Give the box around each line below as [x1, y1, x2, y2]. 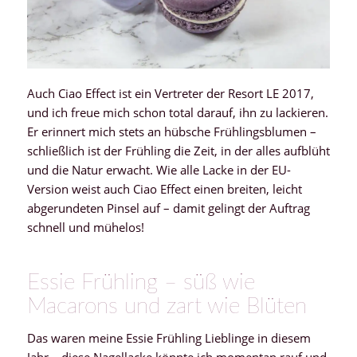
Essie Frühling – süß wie [26, 270, 255, 293]
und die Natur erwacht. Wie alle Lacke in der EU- [26, 161, 291, 178]
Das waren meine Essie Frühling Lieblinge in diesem [26, 329, 311, 346]
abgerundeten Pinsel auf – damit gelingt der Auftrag [26, 199, 310, 216]
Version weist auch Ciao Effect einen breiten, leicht [26, 180, 302, 197]
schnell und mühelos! [26, 218, 144, 235]
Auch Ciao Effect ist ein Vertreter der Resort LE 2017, [26, 84, 314, 101]
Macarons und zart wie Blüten [26, 294, 307, 317]
